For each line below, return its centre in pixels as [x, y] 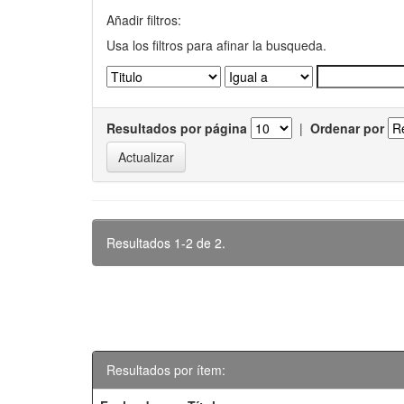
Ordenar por [347, 128]
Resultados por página [177, 128]
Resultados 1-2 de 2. [166, 243]
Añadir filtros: [144, 20]
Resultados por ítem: [166, 370]
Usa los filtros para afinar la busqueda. [216, 45]
